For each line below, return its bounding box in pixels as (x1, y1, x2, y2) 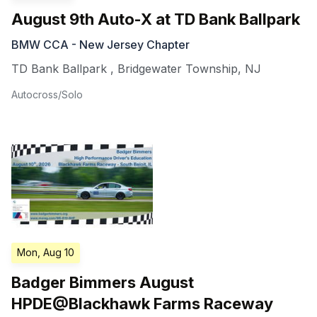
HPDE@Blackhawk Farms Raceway (11, 294, 273, 313)
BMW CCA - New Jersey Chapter (11, 37, 190, 52)
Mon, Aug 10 (17, 246, 74, 259)
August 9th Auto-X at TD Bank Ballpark (11, 9, 300, 28)
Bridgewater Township (117, 61, 238, 76)
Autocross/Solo (11, 88, 83, 100)
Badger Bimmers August (11, 273, 194, 292)
